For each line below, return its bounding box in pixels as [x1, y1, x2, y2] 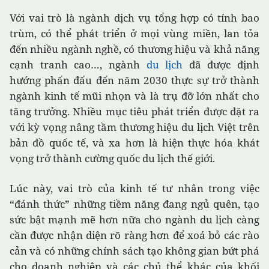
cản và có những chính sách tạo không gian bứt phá [10, 244, 259, 258]
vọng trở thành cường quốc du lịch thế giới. [10, 151, 215, 165]
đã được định [189, 58, 259, 71]
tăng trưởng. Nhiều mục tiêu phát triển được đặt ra [10, 104, 259, 118]
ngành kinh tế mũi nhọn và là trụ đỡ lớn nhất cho [10, 89, 259, 103]
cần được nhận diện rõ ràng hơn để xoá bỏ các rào [10, 228, 259, 242]
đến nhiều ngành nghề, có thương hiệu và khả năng [10, 42, 259, 56]
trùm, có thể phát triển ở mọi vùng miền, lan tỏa [10, 26, 259, 40]
